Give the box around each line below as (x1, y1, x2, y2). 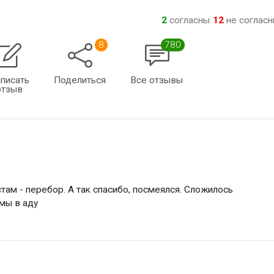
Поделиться (54, 75, 106, 86)
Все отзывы (130, 75, 183, 86)
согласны (166, 15, 213, 26)
